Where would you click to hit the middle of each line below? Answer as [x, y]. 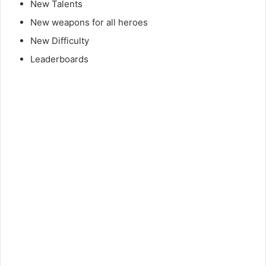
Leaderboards [59, 59]
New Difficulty [60, 41]
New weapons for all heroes [89, 23]
